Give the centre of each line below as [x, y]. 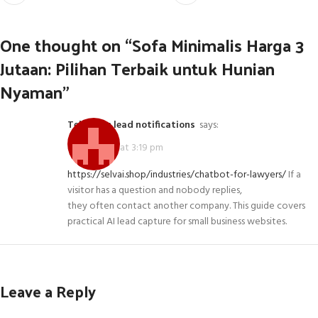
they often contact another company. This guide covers [186, 206]
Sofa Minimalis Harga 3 [218, 45]
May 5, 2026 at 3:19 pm [115, 148]
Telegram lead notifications [135, 125]
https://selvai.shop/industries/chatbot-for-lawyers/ [177, 175]
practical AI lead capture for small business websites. [177, 221]
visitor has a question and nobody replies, [155, 190]
